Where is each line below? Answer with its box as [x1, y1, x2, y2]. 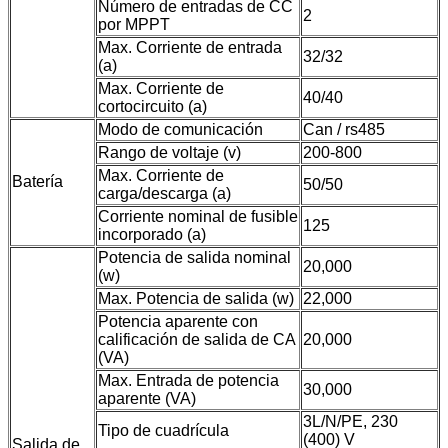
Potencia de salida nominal [98, 249, 291, 267]
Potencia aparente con [98, 313, 258, 331]
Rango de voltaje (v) [98, 144, 241, 162]
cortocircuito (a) [98, 98, 207, 116]
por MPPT [98, 16, 170, 34]
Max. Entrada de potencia [98, 372, 279, 390]
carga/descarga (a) [98, 185, 231, 203]
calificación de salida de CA [98, 331, 295, 349]
